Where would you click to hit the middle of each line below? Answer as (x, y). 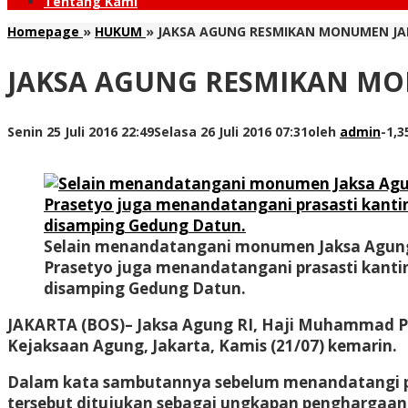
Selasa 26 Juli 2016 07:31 (231, 131)
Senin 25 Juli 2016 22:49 (81, 131)
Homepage (43, 31)
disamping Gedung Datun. (145, 288)
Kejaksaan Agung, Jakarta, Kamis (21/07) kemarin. (202, 345)
